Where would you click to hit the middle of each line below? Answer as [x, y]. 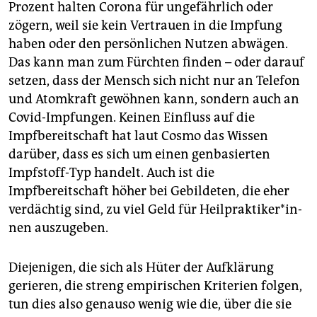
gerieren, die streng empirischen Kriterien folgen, [155, 286]
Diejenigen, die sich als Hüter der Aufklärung [141, 268]
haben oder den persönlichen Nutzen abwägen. [148, 44]
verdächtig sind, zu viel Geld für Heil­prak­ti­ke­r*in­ [155, 210]
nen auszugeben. [58, 228]
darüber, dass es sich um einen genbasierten [139, 155]
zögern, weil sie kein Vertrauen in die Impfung [145, 26]
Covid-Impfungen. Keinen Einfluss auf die [132, 118]
